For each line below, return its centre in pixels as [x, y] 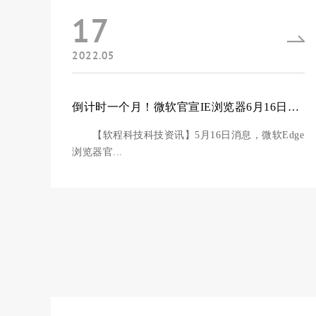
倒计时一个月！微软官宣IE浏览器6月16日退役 [293, 107]
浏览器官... [97, 152]
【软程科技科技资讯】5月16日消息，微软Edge [188, 135]
